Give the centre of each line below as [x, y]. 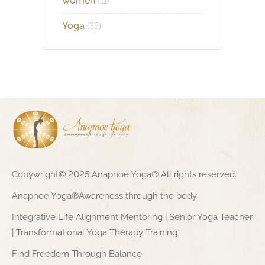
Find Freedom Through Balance [77, 253]
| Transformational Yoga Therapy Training [95, 232]
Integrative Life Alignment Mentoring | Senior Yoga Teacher [132, 217]
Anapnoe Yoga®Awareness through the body [106, 195]
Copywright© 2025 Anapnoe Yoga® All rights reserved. [124, 174]
